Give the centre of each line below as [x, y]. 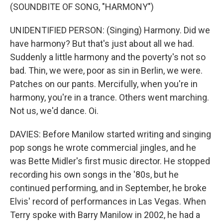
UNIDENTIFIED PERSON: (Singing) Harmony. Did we [110, 30]
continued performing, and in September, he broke [108, 188]
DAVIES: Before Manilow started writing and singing [111, 134]
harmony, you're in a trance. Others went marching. [110, 97]
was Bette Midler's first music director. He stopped [110, 161]
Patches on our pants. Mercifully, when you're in [104, 84]
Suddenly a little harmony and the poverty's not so [108, 57]
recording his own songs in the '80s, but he [94, 174]
